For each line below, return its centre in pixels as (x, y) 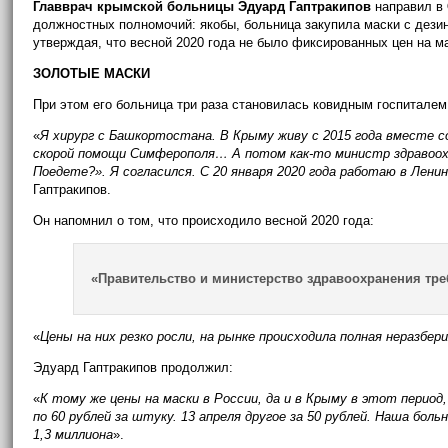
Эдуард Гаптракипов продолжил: (133, 367)
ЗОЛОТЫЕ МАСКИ (92, 73)
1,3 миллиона (73, 434)
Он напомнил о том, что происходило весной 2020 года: (204, 220)
